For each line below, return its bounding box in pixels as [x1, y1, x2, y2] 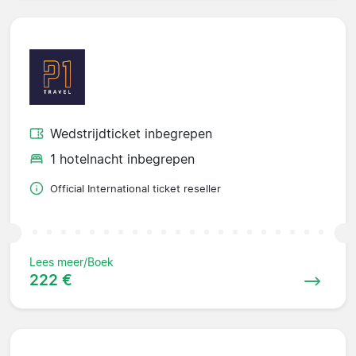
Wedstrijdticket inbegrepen [50, 125, 212, 141]
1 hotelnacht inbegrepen [50, 150, 195, 167]
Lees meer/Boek [29, 254, 114, 269]
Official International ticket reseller [50, 182, 221, 195]
